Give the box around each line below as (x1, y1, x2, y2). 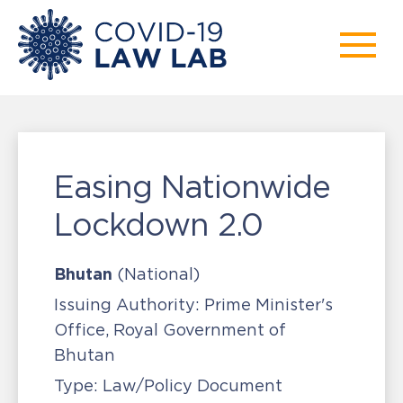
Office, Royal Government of (54, 321, 286, 339)
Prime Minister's (200, 296, 333, 314)
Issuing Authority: (54, 296, 200, 314)
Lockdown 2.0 (54, 207, 263, 242)
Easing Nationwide (54, 169, 330, 204)
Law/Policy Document (98, 377, 282, 395)
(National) (117, 265, 200, 283)
